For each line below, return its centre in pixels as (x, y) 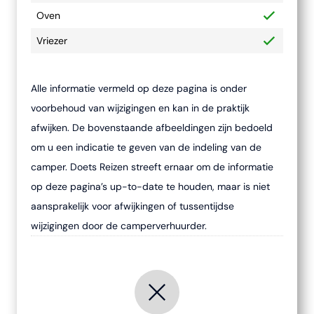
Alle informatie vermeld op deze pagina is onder (139, 88)
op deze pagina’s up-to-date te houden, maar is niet (150, 186)
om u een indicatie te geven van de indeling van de (146, 147)
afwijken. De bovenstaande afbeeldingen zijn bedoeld (152, 128)
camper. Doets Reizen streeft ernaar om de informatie (152, 167)
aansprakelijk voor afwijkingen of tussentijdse (132, 206)
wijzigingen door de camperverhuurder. (119, 226)
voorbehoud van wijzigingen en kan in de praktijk (140, 108)
